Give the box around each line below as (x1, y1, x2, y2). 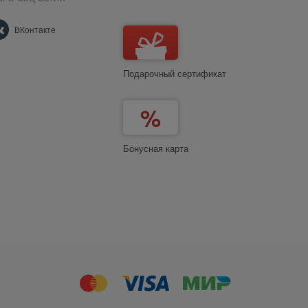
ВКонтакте (14, 23, 56, 36)
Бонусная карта (123, 142, 189, 155)
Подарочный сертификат (123, 67, 227, 80)
